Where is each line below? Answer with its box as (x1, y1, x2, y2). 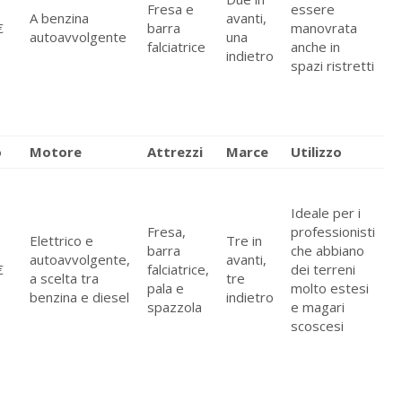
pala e (147, 279, 185, 298)
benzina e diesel (30, 288, 130, 307)
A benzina (30, 9, 90, 28)
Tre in (226, 232, 263, 250)
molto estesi (291, 279, 370, 298)
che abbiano (291, 241, 365, 260)
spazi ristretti (291, 57, 375, 75)
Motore (30, 143, 83, 162)
